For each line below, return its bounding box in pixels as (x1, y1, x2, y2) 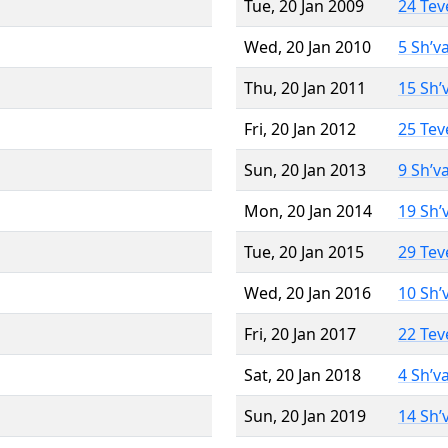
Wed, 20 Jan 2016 (244, 281, 371, 304)
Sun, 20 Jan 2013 (244, 158, 366, 181)
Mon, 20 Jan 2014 (244, 199, 372, 222)
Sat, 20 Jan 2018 (244, 363, 361, 386)
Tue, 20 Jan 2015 (244, 240, 364, 263)
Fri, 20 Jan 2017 (244, 322, 356, 345)
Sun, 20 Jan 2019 (244, 404, 366, 427)
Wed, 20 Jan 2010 (244, 35, 371, 58)
